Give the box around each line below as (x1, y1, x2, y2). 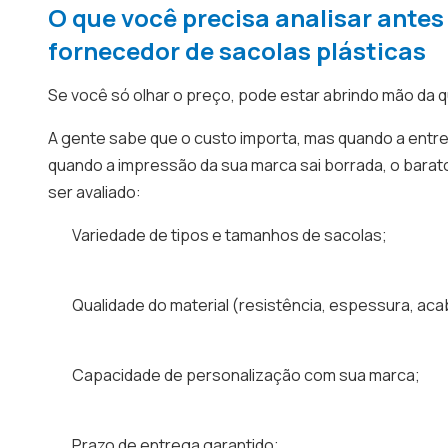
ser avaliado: (48, 181, 141, 203)
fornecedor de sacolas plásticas (48, 34, 426, 67)
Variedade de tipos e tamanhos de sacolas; (72, 224, 387, 246)
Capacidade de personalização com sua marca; (72, 364, 420, 386)
